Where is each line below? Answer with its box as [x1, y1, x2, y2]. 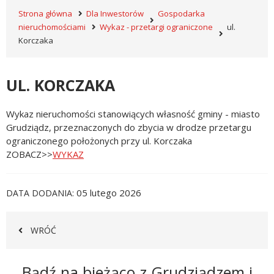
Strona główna [18, 8, 72, 19]
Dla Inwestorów [86, 8, 144, 19]
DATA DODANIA [6, 187, 72, 199]
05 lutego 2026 [76, 187, 141, 199]
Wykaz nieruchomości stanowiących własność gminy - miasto [6, 108, 260, 120]
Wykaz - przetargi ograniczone [100, 21, 213, 32]
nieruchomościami [18, 21, 86, 32]
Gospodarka [158, 8, 205, 19]
